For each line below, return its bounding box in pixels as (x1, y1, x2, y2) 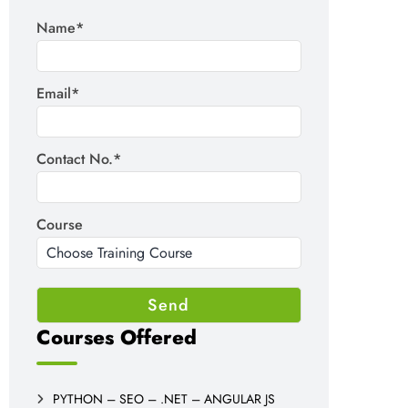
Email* (36, 83, 79, 104)
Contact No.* (36, 148, 121, 169)
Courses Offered (36, 322, 197, 352)
